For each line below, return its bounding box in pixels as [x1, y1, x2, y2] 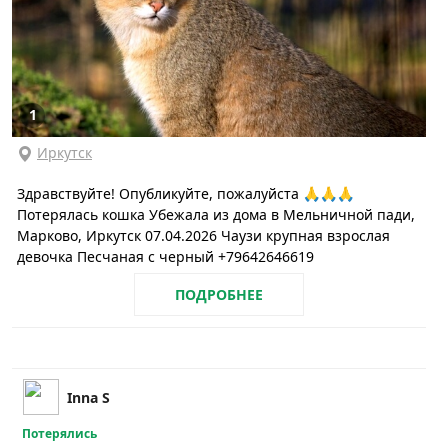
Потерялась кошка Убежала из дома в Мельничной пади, [17, 204, 415, 224]
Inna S [67, 388, 110, 408]
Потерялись [22, 425, 97, 443]
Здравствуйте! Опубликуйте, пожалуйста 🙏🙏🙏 [17, 183, 354, 203]
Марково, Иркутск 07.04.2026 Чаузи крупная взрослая [17, 225, 390, 245]
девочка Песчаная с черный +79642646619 [17, 246, 314, 266]
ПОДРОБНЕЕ [175, 285, 263, 305]
